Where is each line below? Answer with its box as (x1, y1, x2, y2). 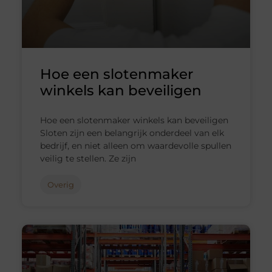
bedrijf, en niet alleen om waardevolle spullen (39, 140, 231, 152)
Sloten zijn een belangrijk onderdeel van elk (39, 127, 224, 139)
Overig (47, 180, 74, 190)
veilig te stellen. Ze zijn (39, 153, 136, 165)
